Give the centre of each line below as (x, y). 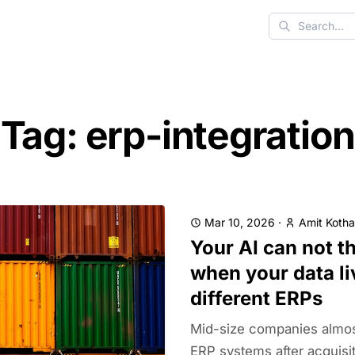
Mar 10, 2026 (240, 222)
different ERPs (256, 298)
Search (288, 34)
